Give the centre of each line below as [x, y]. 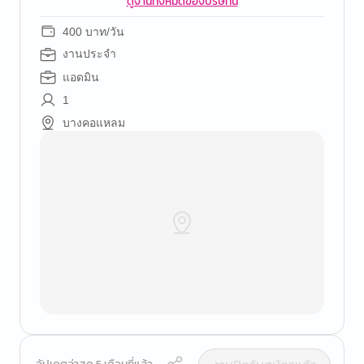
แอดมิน [81, 77]
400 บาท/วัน [93, 32]
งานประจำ [89, 54]
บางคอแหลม [94, 123]
